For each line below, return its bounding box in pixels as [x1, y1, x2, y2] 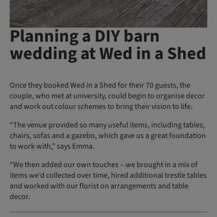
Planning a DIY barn [10, 23, 160, 48]
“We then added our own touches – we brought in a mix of [10, 159, 198, 170]
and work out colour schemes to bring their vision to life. [10, 101, 193, 112]
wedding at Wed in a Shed [10, 41, 206, 66]
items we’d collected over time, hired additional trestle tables [10, 170, 207, 181]
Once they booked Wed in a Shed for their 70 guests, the [10, 79, 190, 91]
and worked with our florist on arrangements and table [10, 180, 188, 191]
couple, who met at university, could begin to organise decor [10, 90, 205, 101]
